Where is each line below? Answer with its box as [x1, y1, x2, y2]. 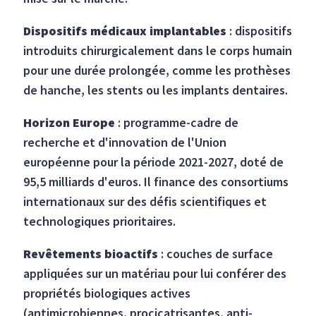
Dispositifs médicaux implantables [23, 23, 227, 39]
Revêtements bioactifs [23, 245, 159, 262]
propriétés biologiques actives [23, 285, 191, 302]
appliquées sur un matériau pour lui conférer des [23, 265, 287, 282]
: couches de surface [158, 245, 274, 262]
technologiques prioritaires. [23, 213, 176, 230]
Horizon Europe [23, 114, 116, 131]
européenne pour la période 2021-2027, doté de [23, 154, 284, 171]
